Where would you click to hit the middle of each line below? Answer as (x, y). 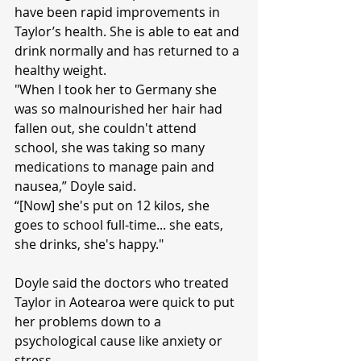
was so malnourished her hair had (120, 109)
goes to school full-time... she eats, (120, 225)
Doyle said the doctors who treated (123, 283)
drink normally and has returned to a (129, 51)
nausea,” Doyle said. (75, 187)
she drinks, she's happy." (89, 245)
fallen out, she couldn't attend (107, 129)
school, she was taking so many (111, 148)
